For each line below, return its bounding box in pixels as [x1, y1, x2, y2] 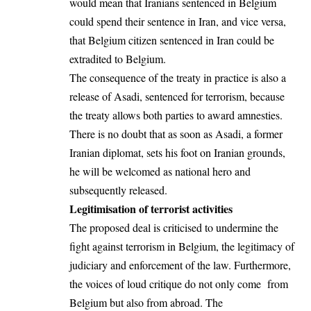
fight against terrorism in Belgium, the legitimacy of [69, 239, 294, 254]
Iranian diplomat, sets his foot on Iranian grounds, [69, 145, 285, 160]
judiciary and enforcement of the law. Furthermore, [69, 258, 291, 273]
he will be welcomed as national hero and [69, 164, 251, 179]
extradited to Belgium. [69, 51, 166, 67]
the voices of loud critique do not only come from [69, 276, 288, 292]
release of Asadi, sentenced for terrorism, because [69, 89, 285, 104]
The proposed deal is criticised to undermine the [69, 220, 278, 235]
